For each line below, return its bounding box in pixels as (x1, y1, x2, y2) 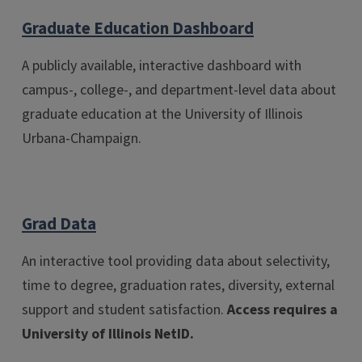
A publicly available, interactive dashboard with (22, 55, 301, 76)
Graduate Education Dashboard (22, 17, 254, 40)
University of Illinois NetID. (22, 323, 194, 344)
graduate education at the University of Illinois (22, 103, 303, 124)
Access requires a (227, 299, 338, 320)
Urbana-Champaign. (22, 128, 141, 149)
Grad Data (22, 212, 96, 236)
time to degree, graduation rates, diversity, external (22, 275, 335, 296)
